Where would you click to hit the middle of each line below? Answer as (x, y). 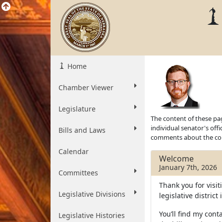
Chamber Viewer (86, 87)
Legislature (77, 109)
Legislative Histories (92, 215)
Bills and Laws (82, 130)
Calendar (74, 151)
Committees (78, 173)
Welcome (176, 159)
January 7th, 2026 (188, 167)
